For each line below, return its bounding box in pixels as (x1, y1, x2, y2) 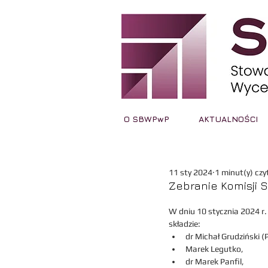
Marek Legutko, (185, 244, 243, 254)
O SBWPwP (123, 114, 169, 124)
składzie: (169, 219, 200, 229)
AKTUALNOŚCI (199, 114, 258, 124)
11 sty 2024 (169, 167, 212, 177)
